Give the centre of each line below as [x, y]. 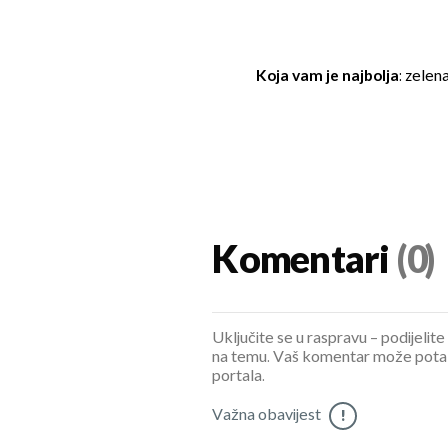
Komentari [301, 262]
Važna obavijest [267, 416]
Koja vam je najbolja [327, 76]
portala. [239, 377]
